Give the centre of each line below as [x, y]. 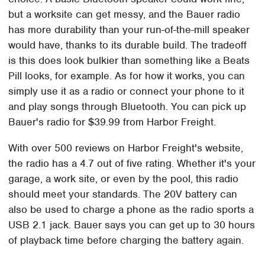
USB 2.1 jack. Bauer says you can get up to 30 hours [132, 225]
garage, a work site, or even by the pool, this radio [124, 179]
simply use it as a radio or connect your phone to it [127, 91]
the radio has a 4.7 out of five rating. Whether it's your [132, 164]
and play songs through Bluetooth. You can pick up [127, 107]
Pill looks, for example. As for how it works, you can [127, 76]
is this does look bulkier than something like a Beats [129, 61]
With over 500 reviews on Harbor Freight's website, [126, 148]
